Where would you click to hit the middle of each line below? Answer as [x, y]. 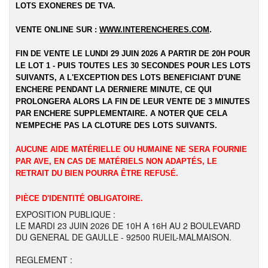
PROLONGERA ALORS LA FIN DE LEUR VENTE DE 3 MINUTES [133, 101]
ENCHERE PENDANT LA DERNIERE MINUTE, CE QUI [114, 89]
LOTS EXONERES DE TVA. [66, 6]
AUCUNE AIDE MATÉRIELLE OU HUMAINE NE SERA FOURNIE [131, 149]
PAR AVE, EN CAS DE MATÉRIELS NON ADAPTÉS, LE [116, 161]
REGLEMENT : [44, 260]
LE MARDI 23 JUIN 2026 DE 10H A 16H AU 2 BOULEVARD [128, 226]
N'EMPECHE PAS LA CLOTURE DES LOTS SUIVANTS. [116, 125]
